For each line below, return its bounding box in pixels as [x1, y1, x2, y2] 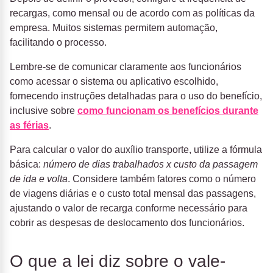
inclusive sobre [10, 105, 77, 116]
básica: [10, 159, 43, 170]
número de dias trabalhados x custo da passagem [43, 159, 258, 170]
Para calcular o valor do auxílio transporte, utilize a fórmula [10, 144, 262, 155]
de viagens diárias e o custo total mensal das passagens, [10, 188, 256, 199]
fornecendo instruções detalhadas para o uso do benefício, [10, 91, 262, 102]
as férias [10, 120, 49, 131]
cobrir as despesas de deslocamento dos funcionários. [10, 218, 244, 229]
